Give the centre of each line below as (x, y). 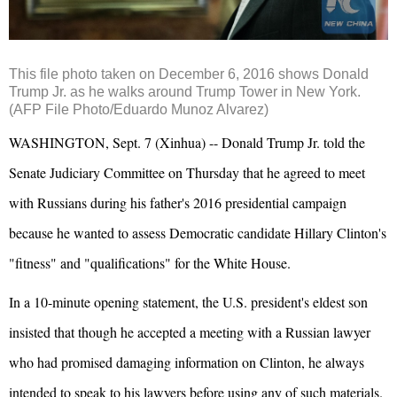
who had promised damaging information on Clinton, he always (187, 362)
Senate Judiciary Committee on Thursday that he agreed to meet (187, 173)
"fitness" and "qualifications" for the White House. (150, 263)
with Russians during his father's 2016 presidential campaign (178, 203)
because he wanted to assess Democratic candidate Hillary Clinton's (198, 233)
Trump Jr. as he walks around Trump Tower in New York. (185, 92)
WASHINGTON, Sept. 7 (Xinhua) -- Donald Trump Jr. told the (187, 143)
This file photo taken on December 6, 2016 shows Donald (189, 74)
